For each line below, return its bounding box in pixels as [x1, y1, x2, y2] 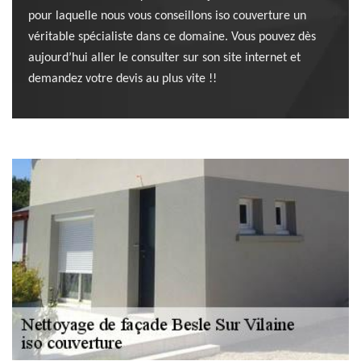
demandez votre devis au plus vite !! [28, 73, 217, 85]
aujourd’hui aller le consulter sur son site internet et [28, 52, 301, 64]
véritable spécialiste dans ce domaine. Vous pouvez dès [28, 31, 316, 44]
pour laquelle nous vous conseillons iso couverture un [28, 10, 306, 23]
